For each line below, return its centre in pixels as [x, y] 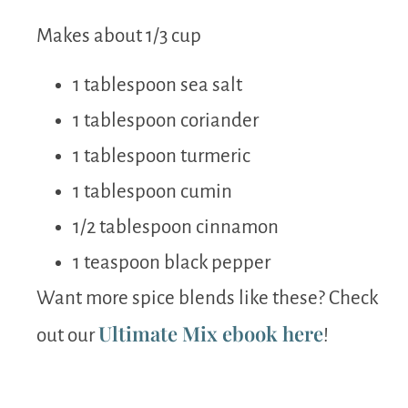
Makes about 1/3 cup [119, 36]
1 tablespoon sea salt [158, 85]
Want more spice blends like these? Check [207, 298]
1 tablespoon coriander [166, 120]
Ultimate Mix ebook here [211, 333]
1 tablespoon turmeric [162, 156]
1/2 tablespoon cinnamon [176, 227]
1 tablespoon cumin [153, 191]
